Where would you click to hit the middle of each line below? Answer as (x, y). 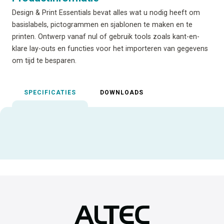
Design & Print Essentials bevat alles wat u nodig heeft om (106, 13)
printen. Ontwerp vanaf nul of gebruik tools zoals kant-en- (106, 37)
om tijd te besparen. (44, 61)
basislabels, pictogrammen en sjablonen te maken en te (102, 25)
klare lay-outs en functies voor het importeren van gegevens (110, 49)
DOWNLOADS (122, 93)
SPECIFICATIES (50, 93)
